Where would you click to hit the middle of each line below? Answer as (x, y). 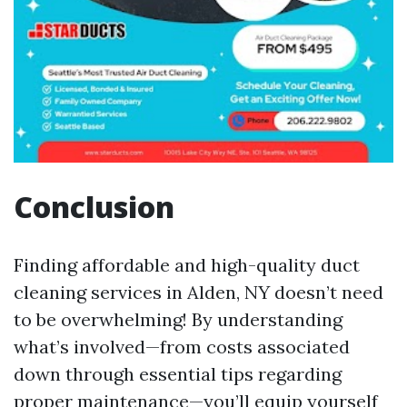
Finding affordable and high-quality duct (187, 265)
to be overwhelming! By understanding (178, 320)
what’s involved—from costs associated (182, 347)
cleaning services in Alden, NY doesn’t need (199, 293)
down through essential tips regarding (178, 374)
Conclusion (94, 207)
